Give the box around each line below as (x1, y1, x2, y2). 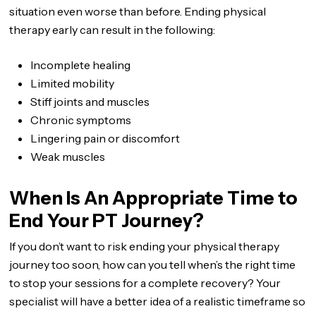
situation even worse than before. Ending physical (9, 4, 267, 18)
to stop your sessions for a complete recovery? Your (9, 276, 281, 290)
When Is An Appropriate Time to (9, 187, 298, 209)
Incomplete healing (30, 58, 131, 72)
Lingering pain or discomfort (30, 131, 181, 145)
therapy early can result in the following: (9, 23, 216, 37)
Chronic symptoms (30, 113, 132, 127)
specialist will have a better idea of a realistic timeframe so (9, 294, 306, 308)
